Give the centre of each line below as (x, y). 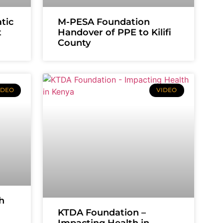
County (74, 43)
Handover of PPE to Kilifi (115, 33)
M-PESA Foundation (104, 22)
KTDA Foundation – (102, 212)
